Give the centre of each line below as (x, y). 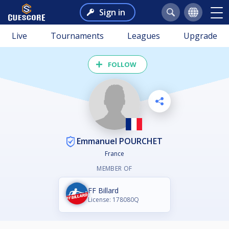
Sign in (112, 12)
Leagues (144, 36)
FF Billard (103, 191)
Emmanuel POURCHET (119, 141)
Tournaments (77, 36)
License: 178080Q (113, 200)
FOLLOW (122, 64)
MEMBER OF (114, 169)
